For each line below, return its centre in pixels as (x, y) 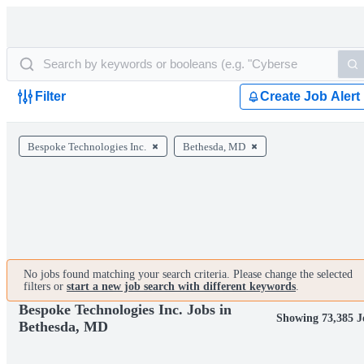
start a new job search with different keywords (181, 286)
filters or (45, 286)
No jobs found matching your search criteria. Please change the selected (188, 274)
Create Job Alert (310, 96)
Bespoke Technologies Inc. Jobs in (125, 310)
